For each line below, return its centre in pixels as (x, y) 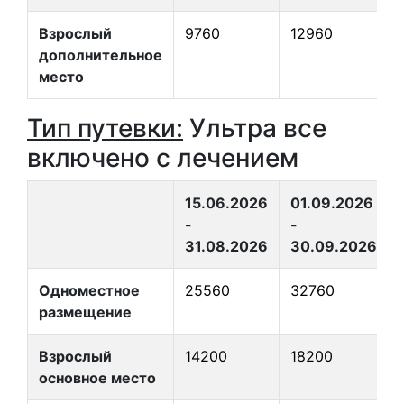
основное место (97, 378)
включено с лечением (163, 158)
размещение (85, 312)
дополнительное (101, 55)
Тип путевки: (105, 128)
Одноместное (89, 290)
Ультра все (255, 128)
